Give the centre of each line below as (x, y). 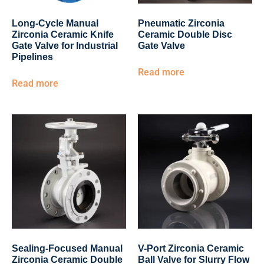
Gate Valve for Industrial (65, 46)
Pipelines (32, 57)
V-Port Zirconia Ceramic (191, 248)
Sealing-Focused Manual (67, 248)
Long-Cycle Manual (55, 23)
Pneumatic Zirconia (181, 23)
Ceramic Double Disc (185, 34)
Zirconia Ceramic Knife (63, 34)
